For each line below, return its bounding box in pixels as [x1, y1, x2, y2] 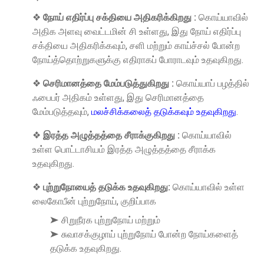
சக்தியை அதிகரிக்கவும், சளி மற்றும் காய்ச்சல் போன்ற [32, 39, 240, 51]
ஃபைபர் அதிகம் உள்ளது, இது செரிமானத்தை [32, 91, 204, 103]
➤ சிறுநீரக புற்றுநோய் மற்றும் [50, 214, 160, 226]
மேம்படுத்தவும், [32, 105, 91, 117]
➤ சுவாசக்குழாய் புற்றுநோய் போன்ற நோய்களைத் [50, 228, 238, 240]
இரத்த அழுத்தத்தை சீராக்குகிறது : [43, 129, 180, 141]
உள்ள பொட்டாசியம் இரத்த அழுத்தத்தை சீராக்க [32, 143, 216, 155]
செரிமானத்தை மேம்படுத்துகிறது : [43, 77, 174, 89]
